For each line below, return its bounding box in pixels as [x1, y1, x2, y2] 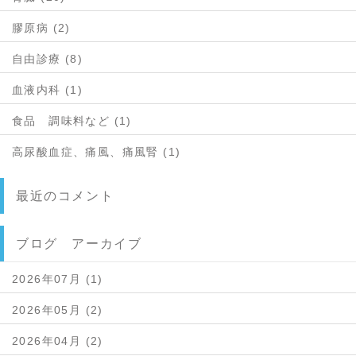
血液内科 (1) [12, 83, 83, 96]
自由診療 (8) [12, 52, 83, 65]
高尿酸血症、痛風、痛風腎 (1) [12, 145, 181, 158]
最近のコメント [16, 188, 114, 203]
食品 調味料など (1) [12, 114, 132, 127]
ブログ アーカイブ [16, 236, 142, 250]
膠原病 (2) [12, 21, 71, 34]
